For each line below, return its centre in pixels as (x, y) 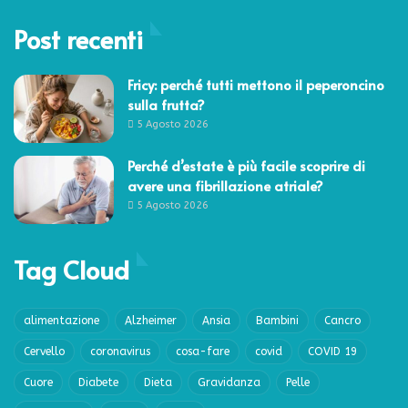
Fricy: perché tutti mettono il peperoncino (256, 84)
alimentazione (61, 320)
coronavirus (120, 351)
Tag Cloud (71, 269)
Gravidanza (229, 382)
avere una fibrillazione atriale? (225, 185)
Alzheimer (151, 320)
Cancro (342, 320)
